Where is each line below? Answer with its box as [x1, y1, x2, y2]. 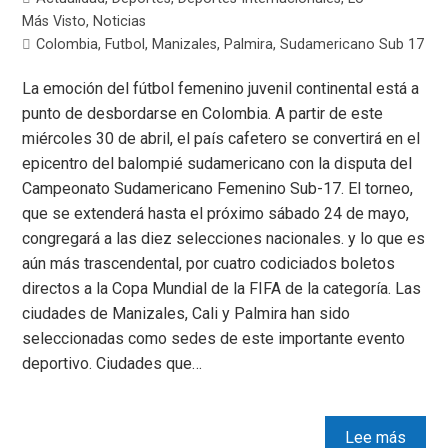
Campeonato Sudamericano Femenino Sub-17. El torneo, [22, 179, 414, 199]
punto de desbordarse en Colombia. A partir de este [22, 104, 384, 124]
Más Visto [22, 13, 87, 31]
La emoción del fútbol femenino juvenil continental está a [22, 79, 420, 99]
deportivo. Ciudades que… [22, 354, 203, 374]
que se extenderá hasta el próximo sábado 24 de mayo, [22, 204, 410, 224]
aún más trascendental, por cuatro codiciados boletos [22, 254, 396, 274]
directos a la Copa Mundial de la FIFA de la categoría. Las [22, 279, 422, 299]
